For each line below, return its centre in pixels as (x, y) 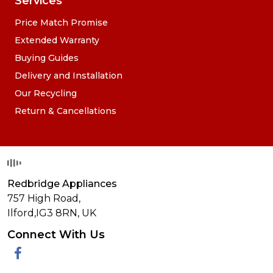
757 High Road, (44, 199)
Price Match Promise (61, 22)
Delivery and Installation (69, 75)
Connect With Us (56, 235)
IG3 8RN (57, 213)
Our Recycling (46, 93)
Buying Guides (47, 58)
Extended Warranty (57, 40)
